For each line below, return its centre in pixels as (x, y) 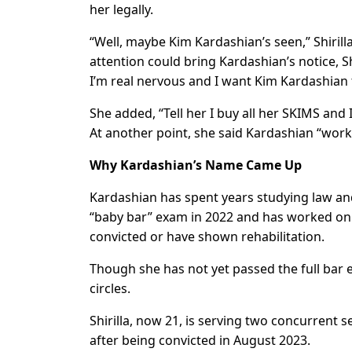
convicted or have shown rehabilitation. (207, 237)
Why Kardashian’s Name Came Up (196, 165)
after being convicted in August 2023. (200, 341)
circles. (110, 289)
